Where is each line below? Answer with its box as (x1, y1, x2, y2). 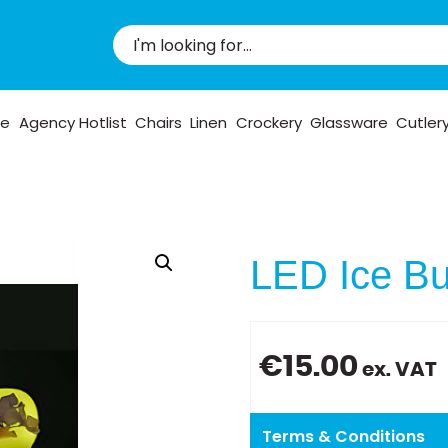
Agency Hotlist (18, 111, 127, 133)
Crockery (235, 111, 302, 133)
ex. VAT (358, 360, 438, 380)
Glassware (309, 111, 388, 133)
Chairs (134, 111, 182, 133)
